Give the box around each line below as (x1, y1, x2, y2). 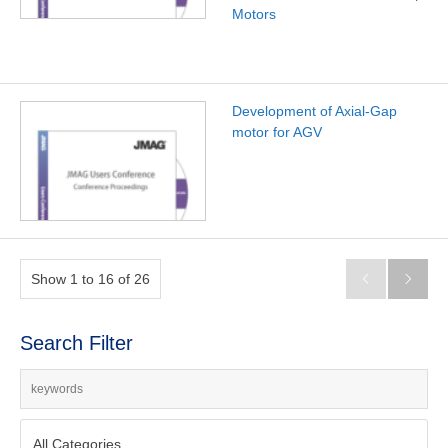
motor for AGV (231, 124, 322, 141)
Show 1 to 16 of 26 (31, 271, 150, 288)
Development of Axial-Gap (231, 103, 397, 120)
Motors (231, 6, 276, 23)
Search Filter (20, 332, 133, 355)
